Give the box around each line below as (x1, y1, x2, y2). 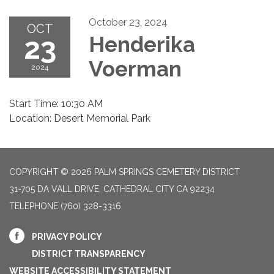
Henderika (89, 32, 195, 57)
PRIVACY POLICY (32, 232, 102, 242)
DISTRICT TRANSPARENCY (32, 249, 146, 259)
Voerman (89, 56, 182, 82)
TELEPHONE (9, 201, 58, 212)
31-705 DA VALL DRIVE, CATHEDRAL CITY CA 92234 (9, 184, 215, 194)
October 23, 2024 (89, 17, 168, 29)
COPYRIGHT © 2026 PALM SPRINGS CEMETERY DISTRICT (9, 167, 240, 177)
